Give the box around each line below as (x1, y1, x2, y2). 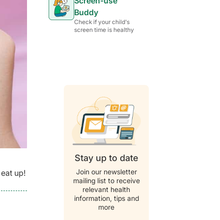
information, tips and (74, 194, 139, 203)
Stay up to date (75, 153, 138, 164)
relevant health (82, 185, 130, 194)
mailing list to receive (73, 176, 140, 185)
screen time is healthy (74, 26, 134, 34)
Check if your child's (74, 18, 130, 26)
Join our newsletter (76, 167, 137, 176)
